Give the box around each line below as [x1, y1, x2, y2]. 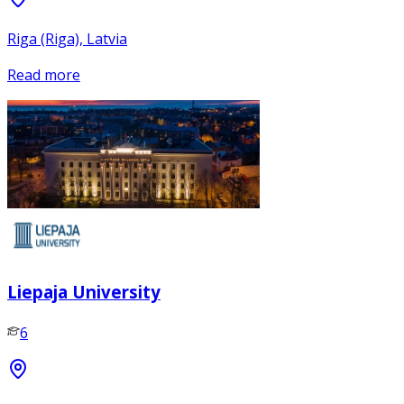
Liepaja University [7, 280, 161, 303]
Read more [7, 65, 80, 86]
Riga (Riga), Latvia [7, 29, 127, 50]
